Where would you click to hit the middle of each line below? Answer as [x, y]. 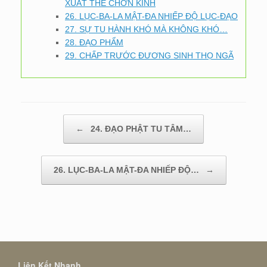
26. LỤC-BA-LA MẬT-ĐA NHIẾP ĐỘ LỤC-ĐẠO [151, 16]
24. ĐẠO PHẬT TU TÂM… [140, 129]
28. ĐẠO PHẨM [94, 42]
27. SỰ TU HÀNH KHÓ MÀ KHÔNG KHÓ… [146, 29]
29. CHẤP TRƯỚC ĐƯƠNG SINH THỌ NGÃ [149, 55]
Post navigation [48, 120]
